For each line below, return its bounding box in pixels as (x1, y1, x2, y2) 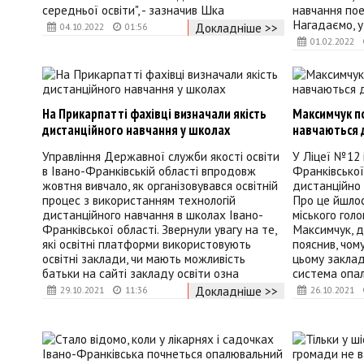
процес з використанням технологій (42, 192, 236, 209)
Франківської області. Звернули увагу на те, (42, 221, 276, 238)
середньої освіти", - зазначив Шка (42, 2, 224, 19)
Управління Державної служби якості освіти (42, 148, 279, 165)
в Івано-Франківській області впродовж (42, 162, 256, 180)
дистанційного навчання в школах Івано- (42, 206, 263, 223)
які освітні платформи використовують (42, 236, 251, 253)
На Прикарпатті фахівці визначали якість (42, 104, 266, 123)
